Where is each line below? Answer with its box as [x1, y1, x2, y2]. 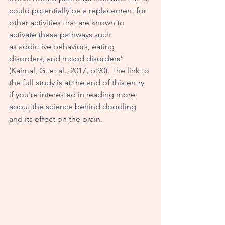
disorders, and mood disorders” [9, 53, 126, 63]
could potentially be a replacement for [9, 5, 148, 15]
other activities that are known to [9, 17, 127, 27]
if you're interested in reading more [9, 89, 137, 99]
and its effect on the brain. [9, 114, 104, 124]
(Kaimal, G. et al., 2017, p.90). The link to [9, 65, 151, 75]
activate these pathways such [9, 29, 113, 39]
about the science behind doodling [9, 101, 138, 111]
